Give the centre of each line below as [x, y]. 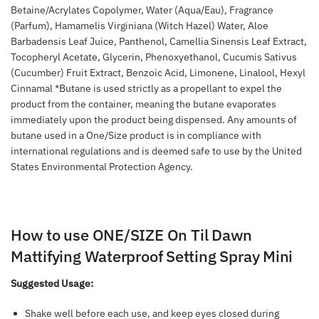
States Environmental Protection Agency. [102, 166]
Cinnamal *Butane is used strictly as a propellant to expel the [146, 88]
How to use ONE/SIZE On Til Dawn [132, 235]
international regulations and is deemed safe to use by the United [156, 151]
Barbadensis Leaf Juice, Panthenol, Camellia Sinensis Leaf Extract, [159, 41]
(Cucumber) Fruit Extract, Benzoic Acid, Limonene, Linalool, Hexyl [158, 72]
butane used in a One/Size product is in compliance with [136, 135]
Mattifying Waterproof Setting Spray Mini [152, 256]
